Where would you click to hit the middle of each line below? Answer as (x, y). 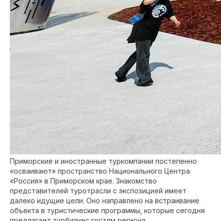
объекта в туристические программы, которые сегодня (107, 210)
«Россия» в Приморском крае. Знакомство (83, 181)
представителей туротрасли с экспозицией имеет (98, 191)
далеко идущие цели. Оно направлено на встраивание (105, 201)
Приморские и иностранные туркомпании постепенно (103, 161)
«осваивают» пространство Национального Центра (100, 171)
